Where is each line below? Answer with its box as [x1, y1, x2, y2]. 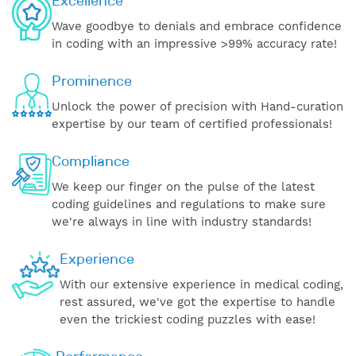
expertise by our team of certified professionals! [52, 116, 332, 131]
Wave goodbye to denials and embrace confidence [52, 18, 342, 33]
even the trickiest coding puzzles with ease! [60, 311, 315, 327]
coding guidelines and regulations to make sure [52, 196, 326, 211]
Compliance [52, 152, 130, 170]
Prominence [52, 72, 132, 90]
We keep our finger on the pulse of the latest [52, 179, 315, 194]
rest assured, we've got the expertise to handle [60, 294, 335, 309]
